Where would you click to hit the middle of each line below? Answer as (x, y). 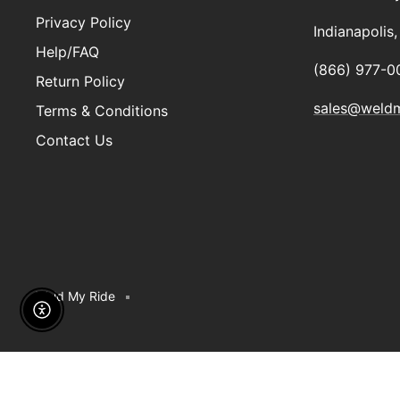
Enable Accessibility (108, 317)
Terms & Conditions (102, 110)
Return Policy (80, 81)
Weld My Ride (75, 296)
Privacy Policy (83, 22)
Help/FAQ (67, 51)
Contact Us (74, 140)
